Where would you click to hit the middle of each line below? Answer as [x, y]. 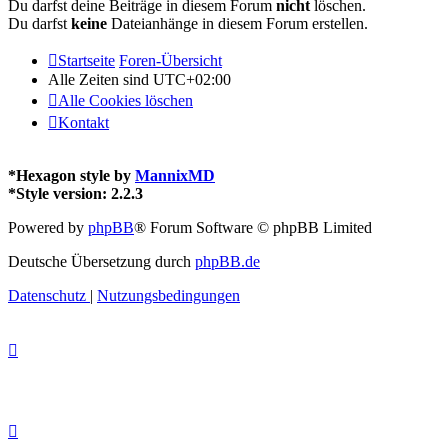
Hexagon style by [75, 175]
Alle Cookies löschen [125, 100]
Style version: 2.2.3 [79, 193]
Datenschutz [47, 295]
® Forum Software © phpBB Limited [253, 227]
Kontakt [83, 122]
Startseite [86, 60]
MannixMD [175, 175]
